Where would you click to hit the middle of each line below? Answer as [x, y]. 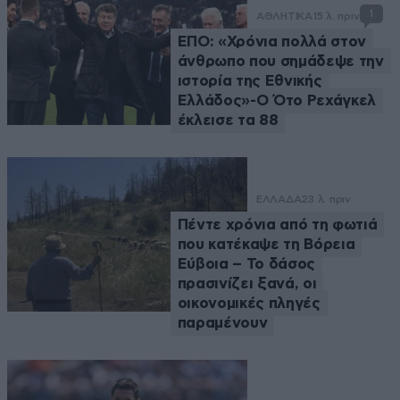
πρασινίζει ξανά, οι [247, 284]
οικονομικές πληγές [249, 304]
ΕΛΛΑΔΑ [279, 200]
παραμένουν [222, 323]
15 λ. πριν [336, 17]
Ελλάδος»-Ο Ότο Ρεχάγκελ [276, 101]
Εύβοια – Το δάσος [246, 264]
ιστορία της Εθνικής [250, 81]
